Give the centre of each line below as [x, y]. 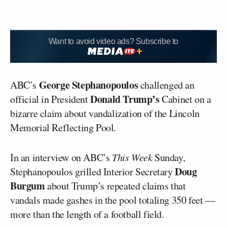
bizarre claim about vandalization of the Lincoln [105, 113]
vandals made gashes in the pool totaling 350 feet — [113, 200]
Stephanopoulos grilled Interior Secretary [93, 171]
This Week [132, 157]
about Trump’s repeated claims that [115, 185]
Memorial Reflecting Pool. [63, 127]
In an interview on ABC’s [61, 157]
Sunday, [169, 157]
